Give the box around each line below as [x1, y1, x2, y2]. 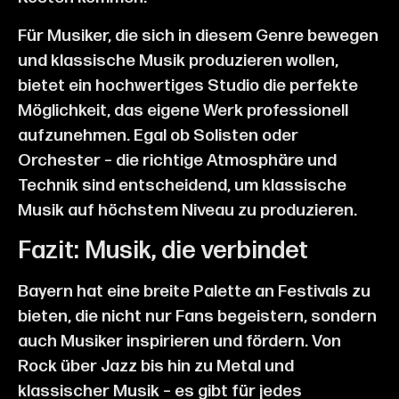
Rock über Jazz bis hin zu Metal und [18, 356, 294, 378]
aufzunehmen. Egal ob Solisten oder [18, 125, 298, 146]
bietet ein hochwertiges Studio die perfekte [18, 75, 358, 96]
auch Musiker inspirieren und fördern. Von [18, 331, 341, 353]
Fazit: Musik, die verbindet [18, 236, 308, 266]
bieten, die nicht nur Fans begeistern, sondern [18, 306, 377, 328]
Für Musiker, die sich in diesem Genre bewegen [18, 25, 379, 46]
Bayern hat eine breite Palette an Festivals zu [18, 281, 370, 303]
